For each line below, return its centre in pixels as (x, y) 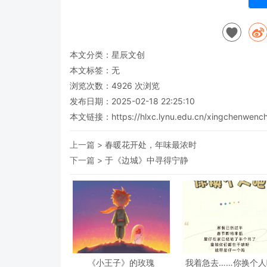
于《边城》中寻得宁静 (147, 160)
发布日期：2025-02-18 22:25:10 (132, 101)
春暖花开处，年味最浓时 (151, 145)
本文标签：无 (95, 70)
